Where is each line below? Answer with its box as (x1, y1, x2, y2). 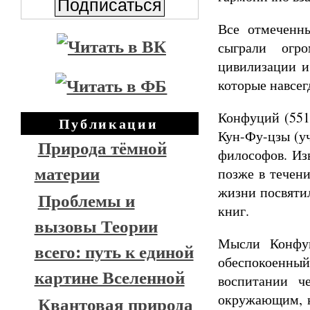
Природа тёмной (37, 135, 167, 161)
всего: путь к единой (34, 239, 194, 264)
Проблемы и (37, 188, 135, 213)
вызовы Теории (34, 213, 158, 239)
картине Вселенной (34, 264, 185, 290)
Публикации (58, 113, 158, 134)
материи (34, 161, 100, 186)
